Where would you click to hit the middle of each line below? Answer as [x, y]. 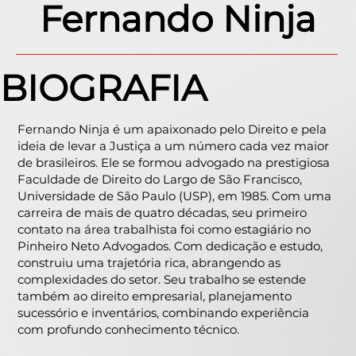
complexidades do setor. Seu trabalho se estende [162, 280]
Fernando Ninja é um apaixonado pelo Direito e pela [172, 130]
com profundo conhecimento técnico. [129, 330]
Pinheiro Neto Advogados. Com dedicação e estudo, [170, 246]
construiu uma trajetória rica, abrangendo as [149, 263]
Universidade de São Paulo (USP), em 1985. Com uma [175, 196]
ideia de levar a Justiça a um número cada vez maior [174, 146]
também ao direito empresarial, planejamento [155, 296]
